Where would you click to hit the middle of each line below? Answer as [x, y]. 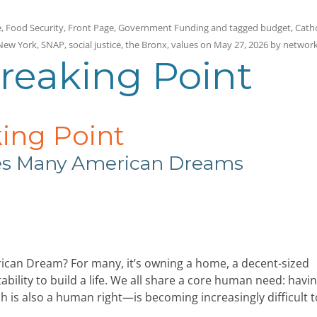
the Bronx [146, 44]
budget [276, 27]
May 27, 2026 [241, 44]
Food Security [35, 27]
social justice [95, 44]
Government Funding [163, 27]
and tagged [235, 27]
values [185, 44]
